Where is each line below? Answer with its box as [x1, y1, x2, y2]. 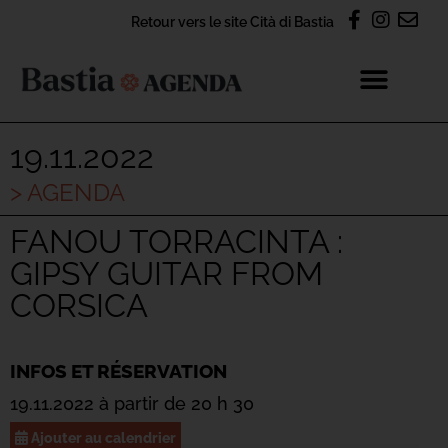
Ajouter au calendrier [28, 429, 176, 446]
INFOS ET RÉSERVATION [10, 360, 227, 382]
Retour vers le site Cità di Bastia [131, 13, 334, 30]
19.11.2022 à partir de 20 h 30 [10, 393, 254, 414]
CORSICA [10, 287, 148, 324]
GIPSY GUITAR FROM [10, 255, 323, 292]
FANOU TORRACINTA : [10, 223, 343, 260]
